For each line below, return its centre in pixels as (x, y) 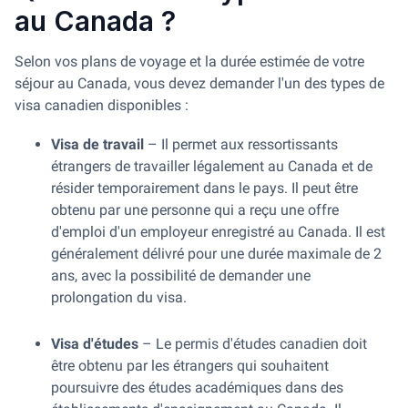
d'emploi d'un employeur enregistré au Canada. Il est (218, 232)
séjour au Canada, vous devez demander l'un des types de (199, 83)
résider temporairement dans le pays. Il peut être (204, 188)
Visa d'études (95, 344)
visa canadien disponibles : (102, 105)
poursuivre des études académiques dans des (197, 388)
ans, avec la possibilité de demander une (181, 275)
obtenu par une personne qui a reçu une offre (195, 210)
